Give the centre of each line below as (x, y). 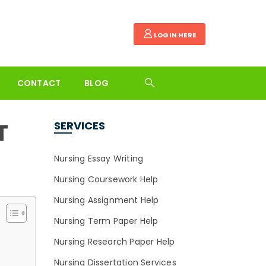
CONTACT (39, 83)
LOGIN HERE (174, 35)
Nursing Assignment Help (107, 200)
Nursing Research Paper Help (115, 242)
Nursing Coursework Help (106, 179)
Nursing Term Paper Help (106, 221)
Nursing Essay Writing (99, 159)
